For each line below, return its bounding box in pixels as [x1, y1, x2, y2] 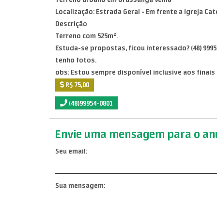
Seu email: [55, 146, 87, 155]
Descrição [55, 19, 87, 28]
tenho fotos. [55, 56, 96, 64]
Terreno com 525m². [55, 31, 118, 40]
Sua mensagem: [55, 181, 105, 190]
